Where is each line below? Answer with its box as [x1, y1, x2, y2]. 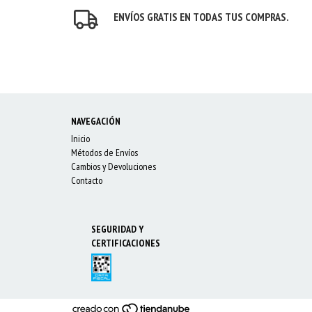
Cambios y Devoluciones [71, 159, 156, 173]
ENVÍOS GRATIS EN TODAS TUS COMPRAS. [114, 9, 290, 24]
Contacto [71, 173, 102, 187]
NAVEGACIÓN [71, 114, 120, 127]
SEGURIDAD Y [91, 222, 144, 235]
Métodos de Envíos [71, 146, 138, 159]
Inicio [71, 132, 90, 145]
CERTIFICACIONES [91, 236, 161, 249]
